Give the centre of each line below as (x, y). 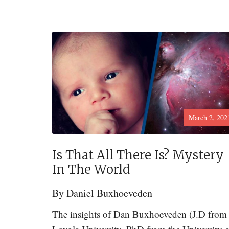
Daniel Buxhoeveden (109, 193)
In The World (91, 169)
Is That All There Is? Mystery (138, 155)
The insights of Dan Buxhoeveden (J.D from (140, 214)
